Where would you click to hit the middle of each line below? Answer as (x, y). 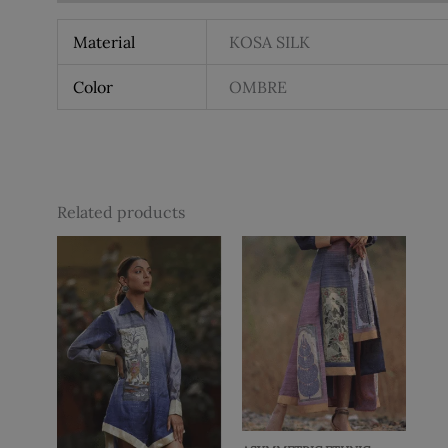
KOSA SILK (269, 42)
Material (103, 42)
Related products (121, 212)
